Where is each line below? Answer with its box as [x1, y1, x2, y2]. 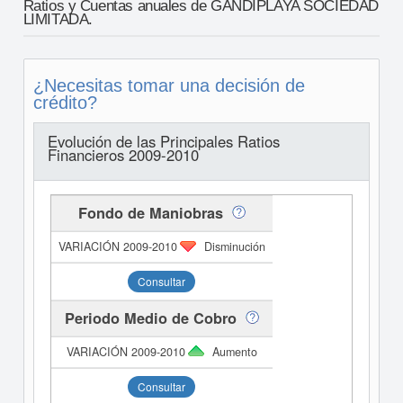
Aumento [211, 344, 257, 360]
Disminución [203, 238, 265, 255]
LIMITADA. [22, 11, 93, 28]
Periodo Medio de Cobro [64, 308, 237, 328]
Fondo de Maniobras [77, 202, 223, 223]
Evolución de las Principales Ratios [47, 130, 280, 152]
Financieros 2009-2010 [47, 144, 199, 166]
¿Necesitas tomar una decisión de [32, 76, 305, 95]
